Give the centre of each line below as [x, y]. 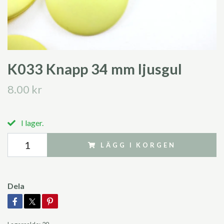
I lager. [31, 122]
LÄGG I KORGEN [138, 145]
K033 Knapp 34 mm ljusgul [95, 69]
